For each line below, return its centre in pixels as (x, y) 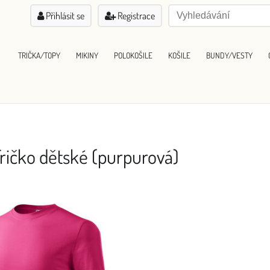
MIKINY (87, 55)
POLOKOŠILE (133, 55)
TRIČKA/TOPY (39, 55)
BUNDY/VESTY (229, 55)
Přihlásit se (64, 16)
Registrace (135, 16)
